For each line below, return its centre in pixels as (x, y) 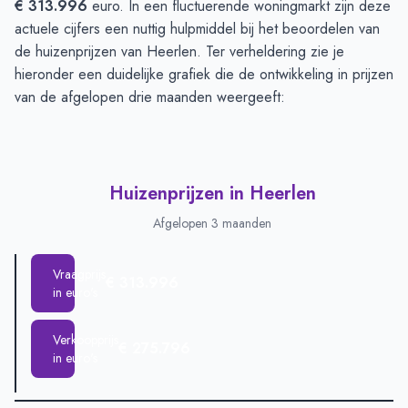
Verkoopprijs (86, 340)
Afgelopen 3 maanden (212, 223)
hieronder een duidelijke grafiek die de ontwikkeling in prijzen (204, 74)
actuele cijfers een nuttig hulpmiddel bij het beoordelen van (197, 29)
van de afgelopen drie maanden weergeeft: (150, 97)
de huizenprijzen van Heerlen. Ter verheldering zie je (179, 51)
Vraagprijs (79, 274)
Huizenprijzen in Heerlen (212, 194)
